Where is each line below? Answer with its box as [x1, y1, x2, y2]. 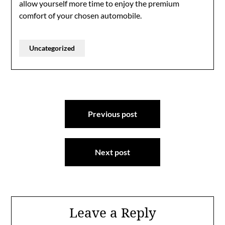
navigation [11, 110, 78, 128]
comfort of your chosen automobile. [19, 11, 142, 20]
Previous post [88, 109, 137, 119]
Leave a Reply [69, 203, 156, 221]
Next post [95, 147, 130, 157]
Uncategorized [29, 44, 75, 52]
